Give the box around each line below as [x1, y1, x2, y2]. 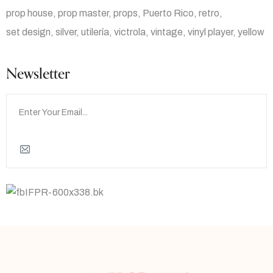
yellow [238, 27, 264, 38]
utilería [81, 27, 109, 38]
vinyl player [188, 27, 233, 38]
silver [55, 27, 76, 38]
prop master [58, 8, 108, 19]
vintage [151, 27, 183, 38]
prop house [6, 8, 53, 19]
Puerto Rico [143, 8, 194, 19]
